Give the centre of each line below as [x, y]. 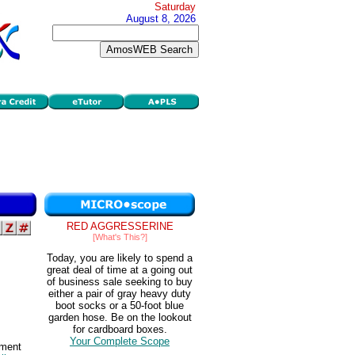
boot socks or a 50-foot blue [120, 306]
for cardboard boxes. [120, 330]
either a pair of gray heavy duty [120, 294]
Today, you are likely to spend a [120, 258]
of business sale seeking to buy [120, 282]
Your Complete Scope [120, 342]
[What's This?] [120, 237]
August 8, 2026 [161, 19]
